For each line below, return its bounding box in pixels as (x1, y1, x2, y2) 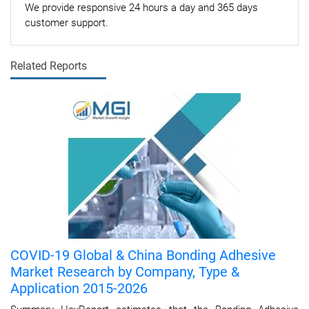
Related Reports (10, 59, 87, 72)
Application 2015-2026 (10, 280, 148, 297)
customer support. (25, 17, 108, 29)
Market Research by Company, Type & (10, 263, 239, 280)
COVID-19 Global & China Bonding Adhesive (10, 247, 276, 263)
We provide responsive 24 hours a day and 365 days (25, 1, 258, 14)
